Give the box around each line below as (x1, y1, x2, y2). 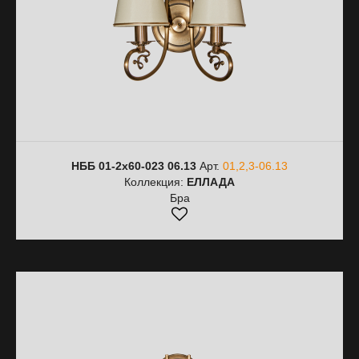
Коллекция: (124, 175, 187, 188)
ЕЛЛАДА (187, 175, 235, 188)
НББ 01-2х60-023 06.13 (71, 159, 196, 172)
